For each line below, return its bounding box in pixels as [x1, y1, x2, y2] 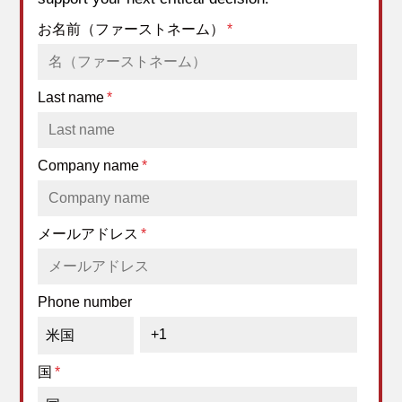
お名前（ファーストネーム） [38, 22, 225, 38]
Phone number [38, 294, 133, 310]
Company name [38, 158, 140, 174]
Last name [38, 90, 105, 106]
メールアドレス [38, 226, 139, 242]
